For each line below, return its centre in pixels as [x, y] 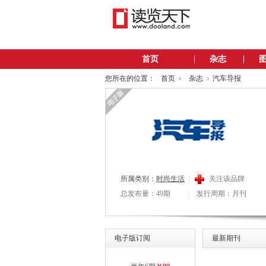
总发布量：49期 [145, 194]
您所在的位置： [130, 78]
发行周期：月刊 [221, 194]
